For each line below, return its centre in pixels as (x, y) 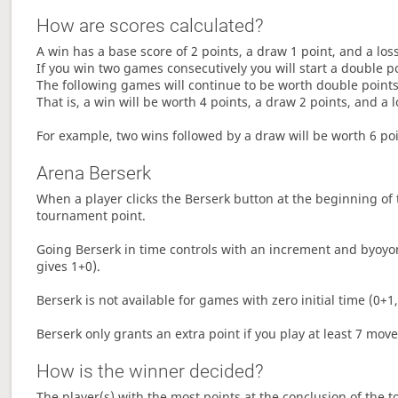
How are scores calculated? (151, 26)
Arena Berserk (94, 174)
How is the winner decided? (151, 372)
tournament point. (92, 216)
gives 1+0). (69, 267)
